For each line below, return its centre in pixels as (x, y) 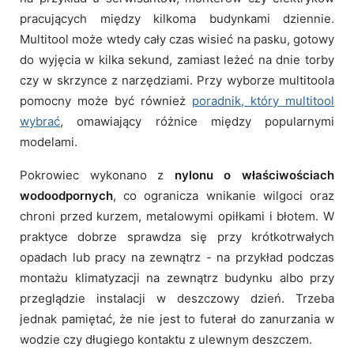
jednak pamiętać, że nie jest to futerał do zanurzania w (177, 318)
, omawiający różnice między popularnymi (197, 121)
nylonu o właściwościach (254, 175)
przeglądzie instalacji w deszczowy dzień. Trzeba (177, 298)
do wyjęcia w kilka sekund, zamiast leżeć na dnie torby (177, 59)
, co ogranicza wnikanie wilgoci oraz (224, 195)
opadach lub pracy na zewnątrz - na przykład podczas (177, 257)
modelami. (49, 141)
